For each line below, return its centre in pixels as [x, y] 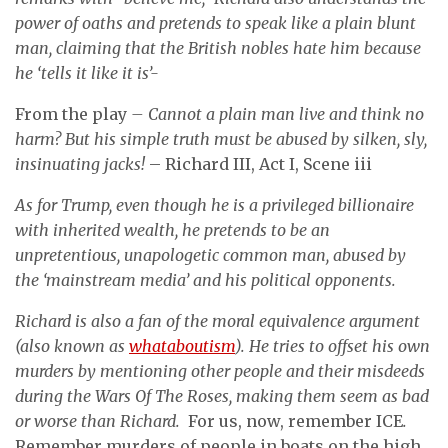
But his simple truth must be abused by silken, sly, [246, 139]
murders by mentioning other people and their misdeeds [220, 371]
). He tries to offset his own [332, 346]
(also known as [72, 346]
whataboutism [182, 346]
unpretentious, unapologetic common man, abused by [210, 255]
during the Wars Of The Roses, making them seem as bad [222, 396]
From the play [71, 114]
